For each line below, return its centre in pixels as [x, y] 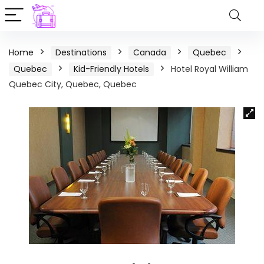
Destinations [81, 52]
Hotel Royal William [209, 69]
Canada [150, 52]
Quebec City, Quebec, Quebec [73, 84]
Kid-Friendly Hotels [111, 69]
